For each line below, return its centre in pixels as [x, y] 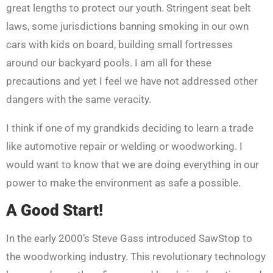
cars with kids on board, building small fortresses [119, 44]
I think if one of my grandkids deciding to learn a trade [130, 128]
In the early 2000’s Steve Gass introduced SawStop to [129, 238]
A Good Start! [55, 210]
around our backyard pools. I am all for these [109, 62]
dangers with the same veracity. [79, 99]
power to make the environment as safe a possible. [123, 183]
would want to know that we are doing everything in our [133, 164]
